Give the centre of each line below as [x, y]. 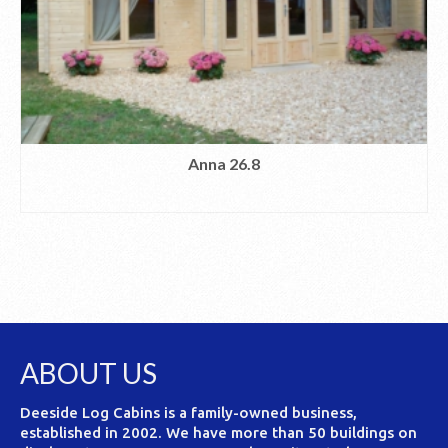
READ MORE [224, 198]
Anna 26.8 [224, 164]
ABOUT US [88, 373]
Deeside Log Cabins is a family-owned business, [188, 413]
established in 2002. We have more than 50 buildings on [218, 433]
